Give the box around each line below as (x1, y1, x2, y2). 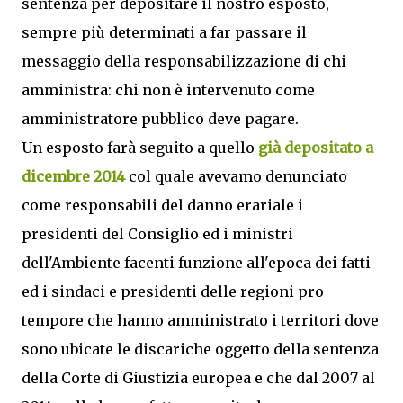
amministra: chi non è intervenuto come (22, 81, 315, 99)
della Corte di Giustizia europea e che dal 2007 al (22, 369, 375, 387)
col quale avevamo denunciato (125, 167, 347, 185)
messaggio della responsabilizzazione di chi (22, 52, 346, 70)
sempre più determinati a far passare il (22, 23, 307, 41)
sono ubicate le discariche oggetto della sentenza (22, 340, 379, 358)
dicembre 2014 (22, 167, 125, 185)
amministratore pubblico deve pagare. (22, 110, 299, 128)
